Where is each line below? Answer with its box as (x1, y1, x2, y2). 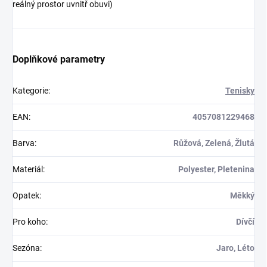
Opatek (13, 190, 39, 200)
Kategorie (13, 85, 48, 95)
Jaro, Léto (216, 243, 254, 253)
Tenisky (225, 85, 254, 95)
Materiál (13, 164, 43, 174)
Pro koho (13, 216, 46, 226)
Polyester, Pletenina (178, 164, 254, 174)
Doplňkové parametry (13, 53, 105, 65)
